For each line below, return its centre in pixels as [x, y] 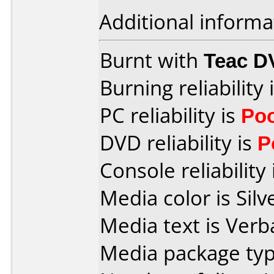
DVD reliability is [179, 143]
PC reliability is [170, 115]
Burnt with [152, 60]
